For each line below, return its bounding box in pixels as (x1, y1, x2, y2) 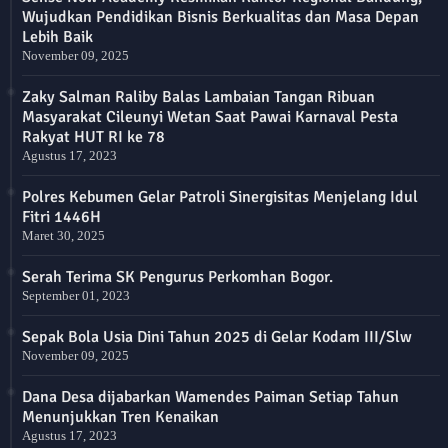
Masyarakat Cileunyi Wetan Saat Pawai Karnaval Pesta (22, 106, 398, 127)
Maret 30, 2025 (22, 227, 105, 243)
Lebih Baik (22, 26, 93, 47)
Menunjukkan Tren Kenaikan (22, 406, 219, 427)
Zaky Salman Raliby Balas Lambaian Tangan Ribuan (22, 86, 375, 107)
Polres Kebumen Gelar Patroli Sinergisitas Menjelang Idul (22, 186, 418, 207)
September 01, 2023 (22, 287, 130, 303)
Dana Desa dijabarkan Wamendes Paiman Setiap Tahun (22, 386, 399, 407)
